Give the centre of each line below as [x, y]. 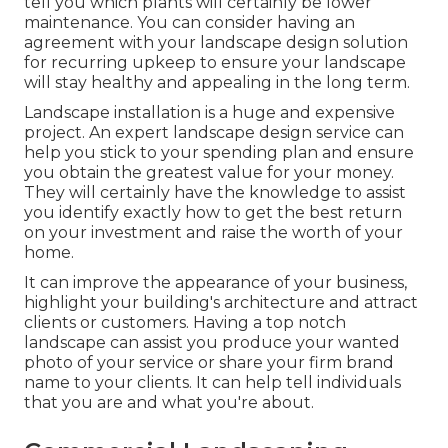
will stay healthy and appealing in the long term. [217, 83]
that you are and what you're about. [169, 403]
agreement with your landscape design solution [216, 43]
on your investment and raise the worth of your [213, 233]
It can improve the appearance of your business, [215, 283]
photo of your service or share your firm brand [209, 363]
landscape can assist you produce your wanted [212, 343]
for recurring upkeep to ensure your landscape [215, 63]
